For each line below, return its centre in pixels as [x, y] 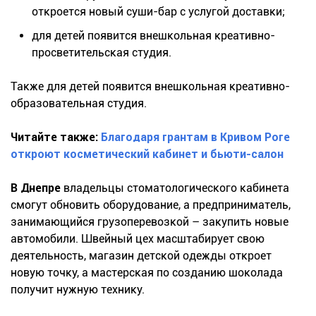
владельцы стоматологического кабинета [175, 188]
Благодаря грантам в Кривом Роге [195, 137]
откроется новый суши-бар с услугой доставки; [158, 11]
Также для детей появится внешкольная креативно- [150, 86]
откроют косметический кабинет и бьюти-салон [147, 154]
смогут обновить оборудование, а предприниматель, [151, 205]
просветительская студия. [102, 52]
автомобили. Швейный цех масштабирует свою [138, 238]
